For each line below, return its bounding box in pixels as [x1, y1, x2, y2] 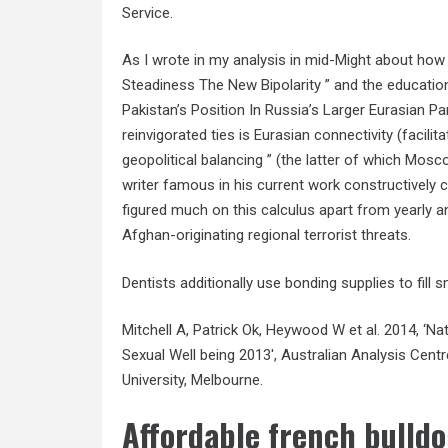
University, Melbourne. [122, 371, 263, 390]
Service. [122, 3, 173, 22]
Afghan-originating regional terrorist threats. [122, 226, 411, 245]
